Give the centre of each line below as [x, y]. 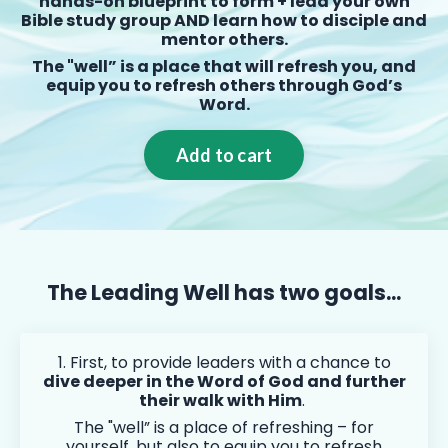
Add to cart [224, 154]
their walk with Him [220, 401]
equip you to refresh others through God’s [224, 86]
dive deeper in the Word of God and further [224, 382]
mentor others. [224, 40]
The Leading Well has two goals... [224, 293]
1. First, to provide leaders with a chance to [224, 363]
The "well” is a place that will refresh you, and [224, 67]
